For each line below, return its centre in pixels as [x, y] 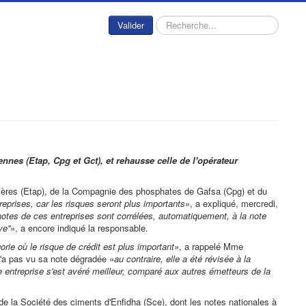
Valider [131, 25]
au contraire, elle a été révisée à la [182, 259]
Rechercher [176, 22]
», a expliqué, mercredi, [232, 203]
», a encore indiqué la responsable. [79, 228]
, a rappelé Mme [211, 246]
